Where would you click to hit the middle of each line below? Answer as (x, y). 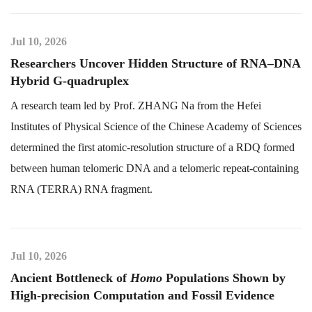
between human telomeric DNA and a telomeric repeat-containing (155, 168)
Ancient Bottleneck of (70, 278)
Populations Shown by (224, 278)
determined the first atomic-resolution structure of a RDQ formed (153, 147)
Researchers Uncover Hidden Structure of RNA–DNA (155, 63)
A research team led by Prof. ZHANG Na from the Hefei (136, 106)
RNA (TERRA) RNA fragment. (81, 189)
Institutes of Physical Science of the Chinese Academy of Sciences (156, 126)
